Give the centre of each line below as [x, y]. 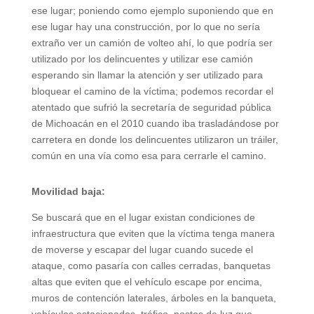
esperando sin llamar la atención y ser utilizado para [147, 75]
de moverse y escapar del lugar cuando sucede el [142, 249]
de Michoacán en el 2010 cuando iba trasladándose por [155, 123]
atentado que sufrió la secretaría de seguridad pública [151, 107]
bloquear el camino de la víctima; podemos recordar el [152, 91]
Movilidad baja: [68, 191]
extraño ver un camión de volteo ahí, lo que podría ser [152, 42]
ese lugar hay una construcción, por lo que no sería [145, 26]
